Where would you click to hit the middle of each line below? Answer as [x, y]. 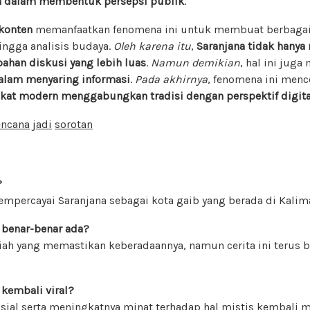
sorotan [74, 124]
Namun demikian [195, 62]
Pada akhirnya [171, 79]
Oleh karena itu [152, 46]
